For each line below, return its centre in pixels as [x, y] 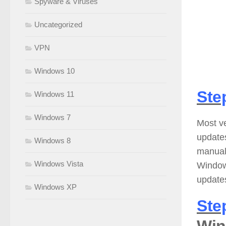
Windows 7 [52, 118]
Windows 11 [54, 94]
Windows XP [55, 187]
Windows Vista [59, 164]
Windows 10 [54, 71]
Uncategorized [58, 25]
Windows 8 [52, 141]
